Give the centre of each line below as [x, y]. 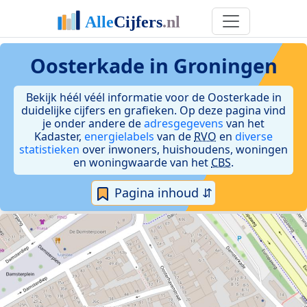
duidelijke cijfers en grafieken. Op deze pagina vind [153, 110]
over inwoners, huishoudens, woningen [184, 149]
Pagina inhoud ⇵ [162, 193]
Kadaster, [59, 136]
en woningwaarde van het [142, 162]
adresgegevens [184, 123]
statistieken [49, 149]
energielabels [119, 136]
